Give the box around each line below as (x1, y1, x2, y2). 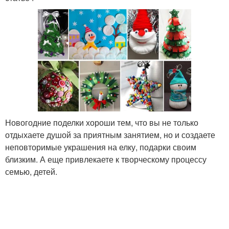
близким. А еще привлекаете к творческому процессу (5, 153, 207, 165)
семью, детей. (5, 165, 57, 177)
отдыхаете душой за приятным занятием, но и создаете (5, 128, 215, 141)
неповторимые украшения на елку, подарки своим (5, 141, 196, 153)
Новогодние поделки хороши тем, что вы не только (5, 116, 198, 128)
